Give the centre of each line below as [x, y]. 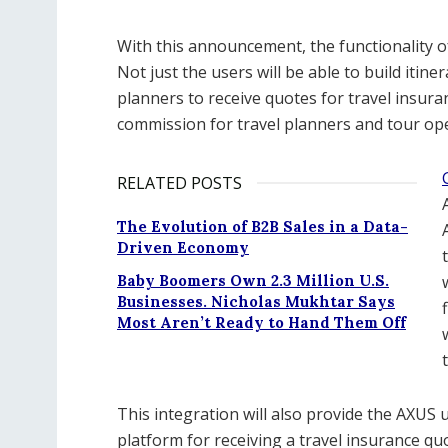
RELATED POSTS [179, 183]
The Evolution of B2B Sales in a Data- [262, 226]
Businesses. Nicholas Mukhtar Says [256, 301]
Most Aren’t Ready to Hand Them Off [261, 322]
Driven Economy [183, 247]
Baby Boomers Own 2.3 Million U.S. [253, 280]
